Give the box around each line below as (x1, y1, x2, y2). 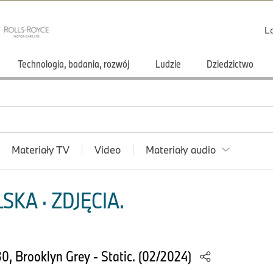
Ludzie (155, 57, 181, 70)
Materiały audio (146, 143, 216, 156)
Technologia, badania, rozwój (18, 57, 130, 70)
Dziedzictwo (207, 57, 253, 70)
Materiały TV (12, 143, 69, 156)
